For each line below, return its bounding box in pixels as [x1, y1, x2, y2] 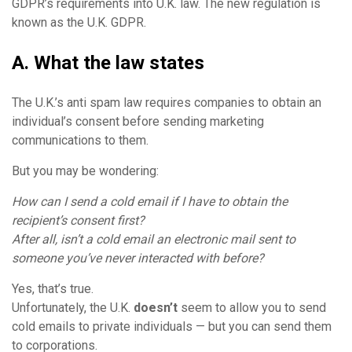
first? [117, 212, 145, 228]
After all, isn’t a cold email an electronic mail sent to [12, 231, 295, 247]
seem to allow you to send [181, 299, 326, 315]
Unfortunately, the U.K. [12, 299, 134, 315]
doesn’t [134, 299, 181, 315]
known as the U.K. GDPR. [12, 14, 146, 30]
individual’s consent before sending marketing [12, 113, 264, 129]
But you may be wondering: [12, 163, 159, 178]
